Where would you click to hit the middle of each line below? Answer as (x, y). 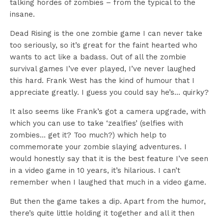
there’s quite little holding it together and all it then (102, 213)
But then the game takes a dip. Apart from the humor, (108, 201)
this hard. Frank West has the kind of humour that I (102, 80)
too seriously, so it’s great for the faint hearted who (104, 45)
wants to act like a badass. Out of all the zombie (98, 57)
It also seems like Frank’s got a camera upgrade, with (108, 111)
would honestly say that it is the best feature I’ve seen (109, 158)
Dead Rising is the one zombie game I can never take (106, 33)
